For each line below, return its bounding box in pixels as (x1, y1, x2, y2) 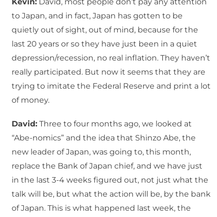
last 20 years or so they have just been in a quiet (12, 39, 197, 49)
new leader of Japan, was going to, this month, (12, 147, 191, 157)
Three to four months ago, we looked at (37, 119, 192, 129)
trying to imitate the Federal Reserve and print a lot (12, 81, 211, 91)
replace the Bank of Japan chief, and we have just (12, 161, 202, 171)
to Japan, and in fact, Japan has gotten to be (12, 11, 183, 21)
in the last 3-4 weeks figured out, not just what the (12, 175, 208, 185)
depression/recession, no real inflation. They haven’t (12, 53, 210, 63)
